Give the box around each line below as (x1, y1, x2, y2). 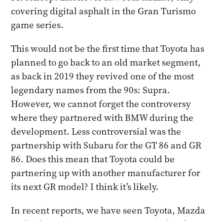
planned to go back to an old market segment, (11, 56, 201, 69)
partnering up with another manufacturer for (11, 167, 201, 179)
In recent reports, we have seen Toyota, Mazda (11, 204, 206, 217)
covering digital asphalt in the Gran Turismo (11, 5, 196, 17)
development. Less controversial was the (11, 125, 182, 138)
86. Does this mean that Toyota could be (11, 153, 175, 165)
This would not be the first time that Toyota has (11, 42, 205, 55)
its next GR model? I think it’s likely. (11, 181, 159, 193)
